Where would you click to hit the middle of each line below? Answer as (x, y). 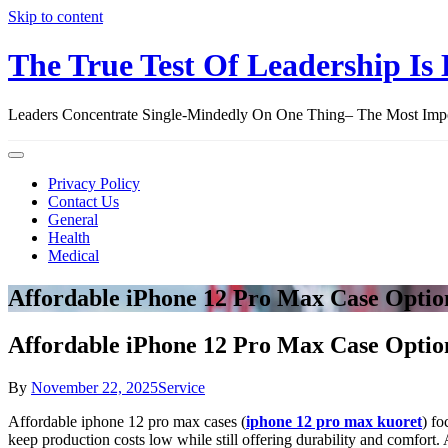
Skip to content (55, 16)
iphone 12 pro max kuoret (334, 421)
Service (181, 387)
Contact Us (83, 201)
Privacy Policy (94, 183)
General (73, 219)
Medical (73, 255)
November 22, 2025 (94, 387)
